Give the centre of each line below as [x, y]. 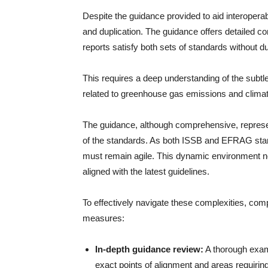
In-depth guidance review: [149, 249]
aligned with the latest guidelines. [146, 171]
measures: [103, 218]
